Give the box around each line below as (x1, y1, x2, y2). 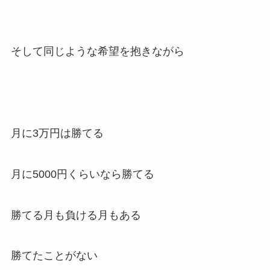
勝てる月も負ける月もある (10, 209, 141, 221)
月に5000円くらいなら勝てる (10, 168, 154, 180)
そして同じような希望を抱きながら (10, 45, 184, 58)
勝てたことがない (10, 250, 98, 262)
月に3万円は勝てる (10, 127, 104, 139)
